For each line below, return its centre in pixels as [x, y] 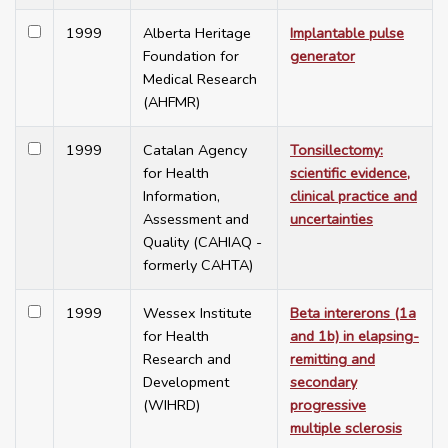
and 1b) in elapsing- [354, 336]
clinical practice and [353, 196]
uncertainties [331, 219]
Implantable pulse [347, 33]
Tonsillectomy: [336, 150]
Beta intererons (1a [353, 313]
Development [186, 382]
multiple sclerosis [346, 428]
